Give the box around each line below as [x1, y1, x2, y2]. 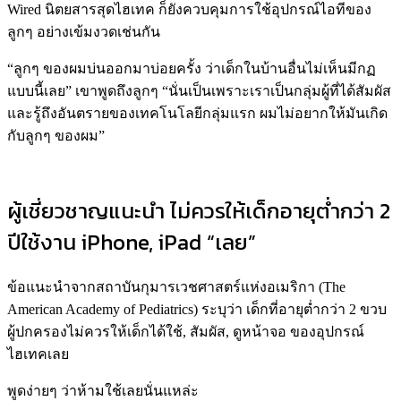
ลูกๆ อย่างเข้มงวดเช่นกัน [7, 23, 160, 39]
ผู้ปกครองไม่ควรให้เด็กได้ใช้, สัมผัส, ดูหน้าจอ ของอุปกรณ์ [7, 323, 364, 339]
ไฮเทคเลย [7, 346, 69, 362]
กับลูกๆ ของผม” [7, 127, 105, 143]
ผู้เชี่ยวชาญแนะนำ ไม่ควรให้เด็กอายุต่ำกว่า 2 [7, 194, 390, 226]
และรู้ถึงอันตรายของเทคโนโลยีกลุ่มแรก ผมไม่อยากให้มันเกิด [7, 105, 388, 121]
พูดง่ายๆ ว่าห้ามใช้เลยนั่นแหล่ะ [7, 382, 199, 398]
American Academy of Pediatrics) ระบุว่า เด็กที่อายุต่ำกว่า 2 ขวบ [7, 301, 387, 317]
